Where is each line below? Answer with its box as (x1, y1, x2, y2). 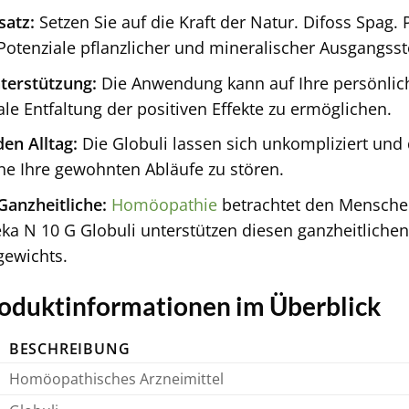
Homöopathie (110, 193, 217, 215)
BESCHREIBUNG (8, 338, 131, 359)
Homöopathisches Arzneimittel (8, 368, 224, 389)
